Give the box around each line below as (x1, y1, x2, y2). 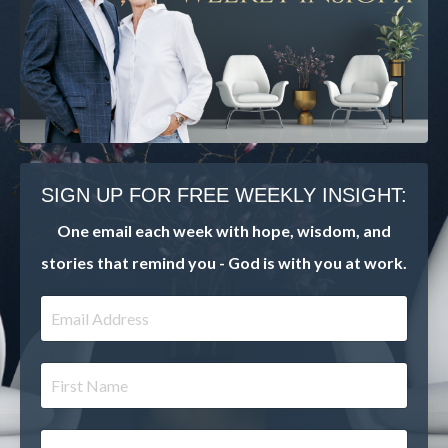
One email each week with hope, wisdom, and (57, 221, 391, 241)
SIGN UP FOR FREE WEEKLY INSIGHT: (41, 184, 407, 207)
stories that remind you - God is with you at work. (41, 253, 407, 273)
